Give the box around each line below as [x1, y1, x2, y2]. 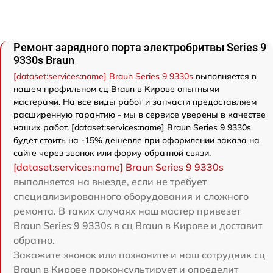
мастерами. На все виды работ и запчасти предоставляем [13, 96, 257, 108]
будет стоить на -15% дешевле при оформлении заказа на [13, 135, 260, 146]
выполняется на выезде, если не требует [13, 175, 207, 188]
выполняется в [193, 71, 257, 82]
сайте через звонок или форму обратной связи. [13, 147, 211, 159]
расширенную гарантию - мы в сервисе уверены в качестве [13, 109, 266, 121]
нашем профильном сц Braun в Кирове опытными [13, 83, 219, 95]
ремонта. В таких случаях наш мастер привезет [13, 205, 241, 218]
